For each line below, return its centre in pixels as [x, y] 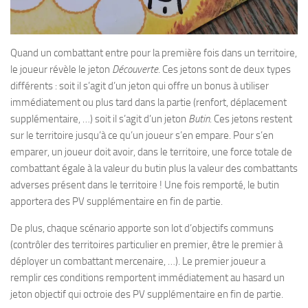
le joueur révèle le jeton [61, 69]
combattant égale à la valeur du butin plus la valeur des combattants [154, 168]
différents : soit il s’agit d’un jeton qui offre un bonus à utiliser [140, 86]
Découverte [135, 69]
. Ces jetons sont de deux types [224, 69]
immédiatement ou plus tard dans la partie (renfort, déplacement [148, 102]
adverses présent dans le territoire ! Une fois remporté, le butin [145, 185]
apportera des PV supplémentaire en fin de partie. [117, 201]
